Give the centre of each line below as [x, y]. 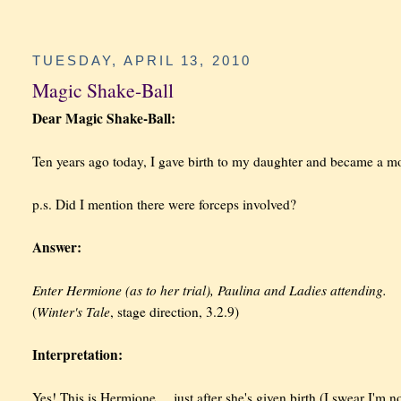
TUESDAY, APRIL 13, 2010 [142, 60]
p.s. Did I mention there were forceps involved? [165, 204]
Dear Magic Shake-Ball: [104, 118]
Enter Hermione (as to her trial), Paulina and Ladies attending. [210, 289]
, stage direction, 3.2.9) [175, 311]
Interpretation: [78, 354]
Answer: [57, 247]
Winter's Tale [74, 311]
